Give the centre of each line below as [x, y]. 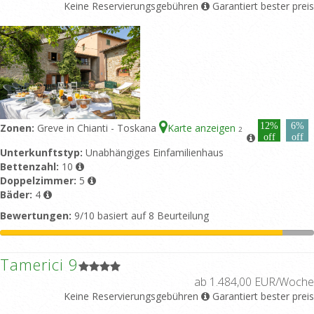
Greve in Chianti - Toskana [98, 128]
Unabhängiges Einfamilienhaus [155, 152]
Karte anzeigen [203, 128]
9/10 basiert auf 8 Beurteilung [140, 215]
